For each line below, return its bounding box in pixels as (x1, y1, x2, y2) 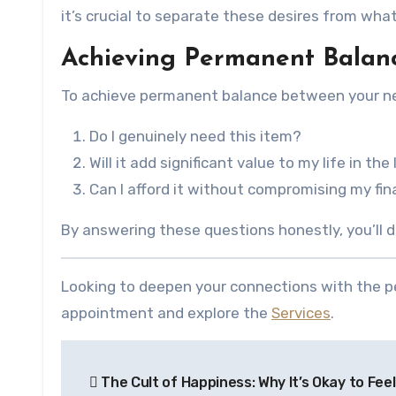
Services (271, 304, 331, 322)
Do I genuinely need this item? (89, 127, 301, 145)
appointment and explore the (61, 304, 271, 322)
